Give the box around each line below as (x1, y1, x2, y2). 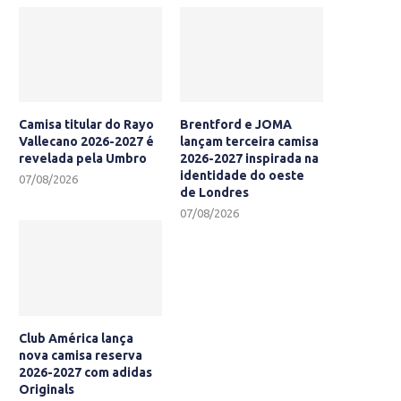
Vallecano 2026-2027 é (19, 134, 154, 149)
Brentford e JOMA (180, 117, 293, 132)
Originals (19, 381, 74, 397)
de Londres (180, 185, 250, 200)
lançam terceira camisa (180, 134, 320, 149)
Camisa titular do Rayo (19, 117, 154, 132)
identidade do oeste (180, 168, 305, 183)
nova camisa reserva (19, 347, 142, 363)
